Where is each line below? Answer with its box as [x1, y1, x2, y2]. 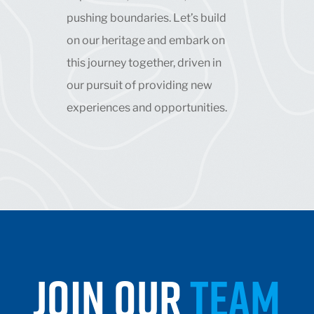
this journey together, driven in [66, 55, 221, 69]
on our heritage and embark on [66, 33, 225, 47]
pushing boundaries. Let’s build [66, 11, 226, 25]
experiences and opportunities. [66, 100, 227, 114]
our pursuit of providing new [66, 78, 212, 92]
